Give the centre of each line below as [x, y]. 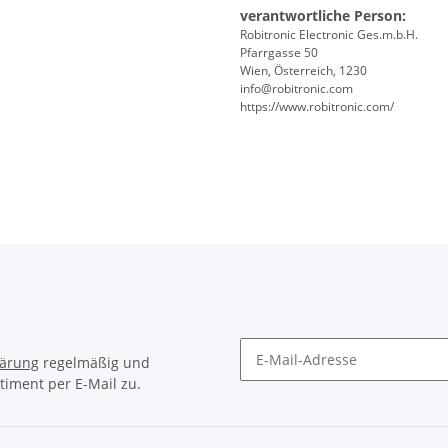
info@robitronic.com [296, 89]
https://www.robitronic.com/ [317, 107]
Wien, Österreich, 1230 [303, 71]
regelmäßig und [94, 363]
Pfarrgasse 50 [279, 53]
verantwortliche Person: [323, 16]
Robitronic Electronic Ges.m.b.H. [329, 35]
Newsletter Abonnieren [317, 389]
